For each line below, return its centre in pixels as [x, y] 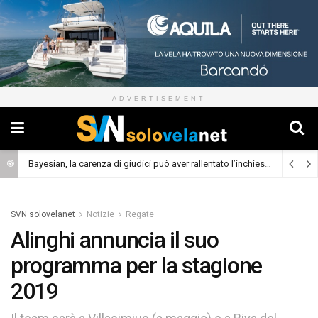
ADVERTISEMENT [159, 99]
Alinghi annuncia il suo [115, 240]
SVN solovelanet [43, 215]
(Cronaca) [298, 165]
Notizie [100, 215]
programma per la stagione [136, 266]
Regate [140, 215]
